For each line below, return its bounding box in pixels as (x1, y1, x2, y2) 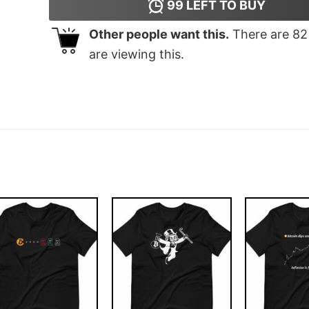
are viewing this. (88, 47, 184, 62)
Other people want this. (88, 27, 229, 42)
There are (228, 27, 292, 42)
